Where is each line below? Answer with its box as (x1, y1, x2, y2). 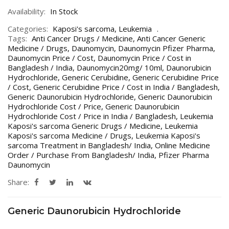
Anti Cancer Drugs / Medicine (32, 33, 133, 44)
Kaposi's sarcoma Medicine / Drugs (8, 130, 131, 141)
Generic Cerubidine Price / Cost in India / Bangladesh (33, 82, 218, 93)
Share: (8, 177, 29, 188)
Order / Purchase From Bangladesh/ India (8, 150, 154, 161)
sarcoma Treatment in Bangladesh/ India (8, 140, 151, 151)
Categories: (8, 24, 48, 34)
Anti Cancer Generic (137, 33, 205, 44)
